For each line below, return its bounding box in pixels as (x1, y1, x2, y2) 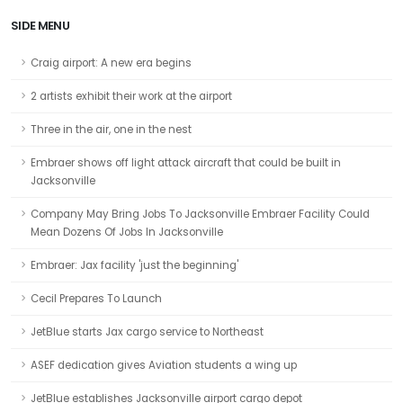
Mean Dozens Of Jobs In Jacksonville (31, 225, 223, 239)
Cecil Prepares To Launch (31, 291, 162, 306)
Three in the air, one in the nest (31, 122, 192, 137)
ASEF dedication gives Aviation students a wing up (31, 358, 297, 372)
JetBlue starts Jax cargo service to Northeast (31, 325, 264, 339)
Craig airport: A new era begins (31, 56, 192, 70)
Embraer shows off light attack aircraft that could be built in (31, 156, 341, 170)
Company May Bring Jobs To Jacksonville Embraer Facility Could (31, 207, 370, 221)
